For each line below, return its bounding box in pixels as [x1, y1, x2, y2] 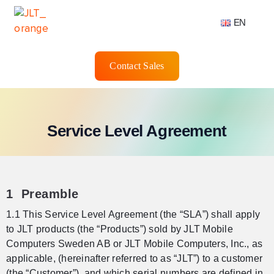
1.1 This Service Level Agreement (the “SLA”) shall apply [6, 209, 260, 220]
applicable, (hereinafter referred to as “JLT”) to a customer [6, 253, 262, 264]
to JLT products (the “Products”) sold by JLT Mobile [6, 224, 233, 235]
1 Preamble [6, 187, 79, 201]
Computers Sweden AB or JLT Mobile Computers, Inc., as [6, 239, 263, 250]
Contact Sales [109, 61, 165, 72]
